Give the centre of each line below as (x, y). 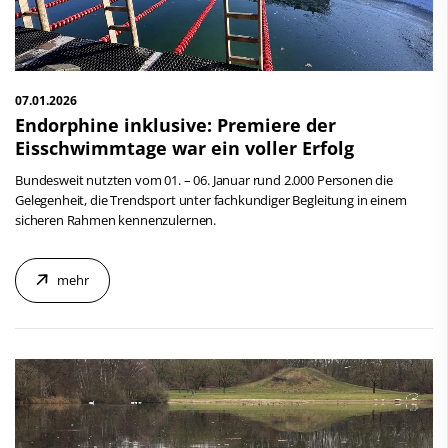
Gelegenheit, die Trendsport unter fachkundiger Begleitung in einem (211, 199)
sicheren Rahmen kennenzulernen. (116, 219)
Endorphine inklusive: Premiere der (175, 124)
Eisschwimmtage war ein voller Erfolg (184, 147)
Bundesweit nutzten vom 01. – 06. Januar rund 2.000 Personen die (204, 179)
